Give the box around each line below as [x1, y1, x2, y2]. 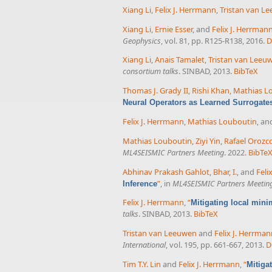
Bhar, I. [213, 166, 237, 177]
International [123, 239, 166, 251]
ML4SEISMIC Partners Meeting [123, 146, 224, 158]
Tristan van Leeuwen [123, 228, 197, 239]
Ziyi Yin [195, 135, 220, 146]
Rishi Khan [192, 85, 229, 97]
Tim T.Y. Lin [123, 258, 161, 270]
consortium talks [123, 66, 178, 77]
